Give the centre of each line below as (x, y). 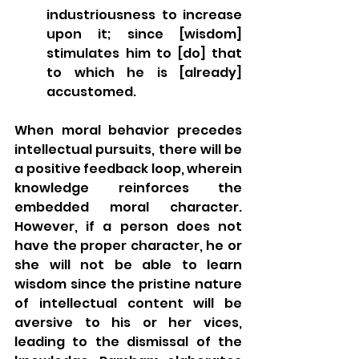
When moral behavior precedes (128, 130)
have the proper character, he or (128, 245)
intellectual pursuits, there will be (128, 149)
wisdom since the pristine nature (128, 284)
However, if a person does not (128, 226)
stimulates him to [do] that (144, 53)
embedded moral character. (128, 207)
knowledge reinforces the (128, 188)
